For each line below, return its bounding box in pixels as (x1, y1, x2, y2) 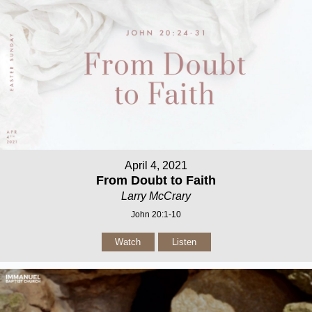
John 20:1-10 (131, 209, 181, 219)
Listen (172, 236, 196, 247)
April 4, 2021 (125, 159, 187, 171)
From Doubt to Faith (96, 173, 216, 187)
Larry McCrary (121, 189, 191, 202)
